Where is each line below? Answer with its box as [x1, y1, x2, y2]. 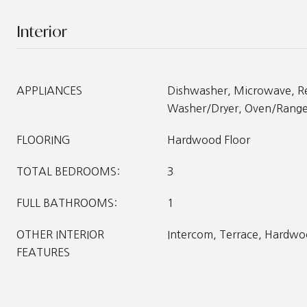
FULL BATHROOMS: [16, 197, 117, 208]
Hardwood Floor [167, 134, 250, 145]
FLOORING [16, 134, 71, 145]
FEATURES [16, 247, 70, 258]
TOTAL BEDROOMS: [16, 166, 120, 177]
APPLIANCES [16, 85, 82, 96]
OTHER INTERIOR [16, 229, 104, 240]
